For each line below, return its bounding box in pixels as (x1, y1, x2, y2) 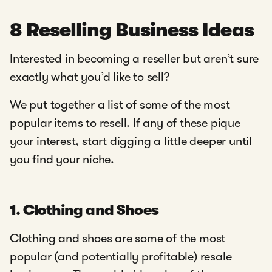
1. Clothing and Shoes (10, 202, 158, 219)
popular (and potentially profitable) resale (10, 250, 232, 264)
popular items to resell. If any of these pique (10, 116, 240, 131)
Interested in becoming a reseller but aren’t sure (10, 52, 259, 66)
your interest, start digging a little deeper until (10, 134, 252, 149)
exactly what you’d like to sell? (10, 70, 169, 84)
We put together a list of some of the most (10, 98, 230, 112)
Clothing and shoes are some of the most (10, 231, 226, 246)
